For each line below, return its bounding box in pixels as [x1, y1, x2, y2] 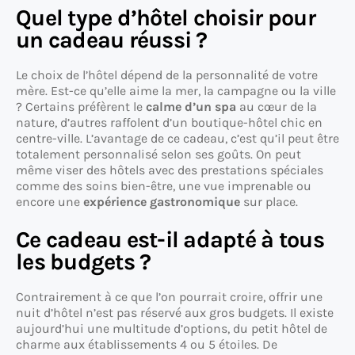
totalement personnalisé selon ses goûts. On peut [16, 147, 301, 162]
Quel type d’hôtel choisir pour [16, 5, 315, 32]
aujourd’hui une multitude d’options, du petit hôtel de [16, 321, 327, 337]
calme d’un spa [146, 99, 236, 115]
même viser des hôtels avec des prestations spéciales [16, 162, 323, 178]
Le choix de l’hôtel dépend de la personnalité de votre [16, 67, 318, 83]
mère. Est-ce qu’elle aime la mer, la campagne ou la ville [16, 83, 336, 99]
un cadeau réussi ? [16, 27, 208, 54]
